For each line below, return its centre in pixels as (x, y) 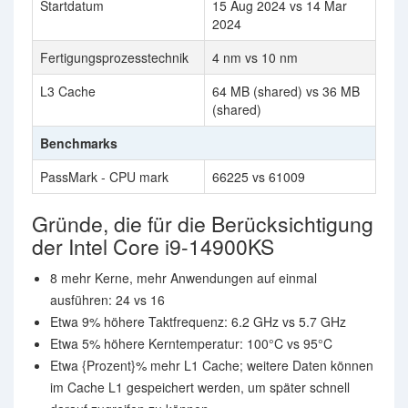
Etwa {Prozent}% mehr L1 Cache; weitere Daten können (212, 365)
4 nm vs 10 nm (255, 57)
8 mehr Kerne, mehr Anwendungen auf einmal (184, 278)
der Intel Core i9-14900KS (153, 246)
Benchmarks (79, 143)
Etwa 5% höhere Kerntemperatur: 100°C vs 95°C (191, 343)
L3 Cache (68, 91)
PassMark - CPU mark (104, 177)
